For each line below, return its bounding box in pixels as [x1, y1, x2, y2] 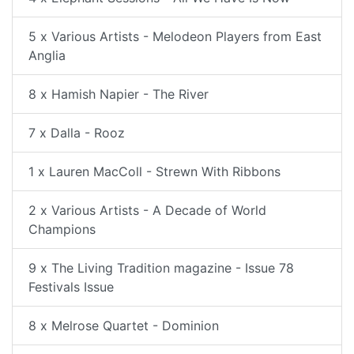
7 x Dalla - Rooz [28, 125, 125, 141]
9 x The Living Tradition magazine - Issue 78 [28, 260, 294, 276]
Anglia [28, 47, 66, 63]
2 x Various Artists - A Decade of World [28, 202, 266, 218]
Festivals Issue [28, 279, 114, 295]
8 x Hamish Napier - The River [28, 86, 209, 102]
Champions [28, 221, 96, 237]
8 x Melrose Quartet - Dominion [28, 318, 219, 333]
